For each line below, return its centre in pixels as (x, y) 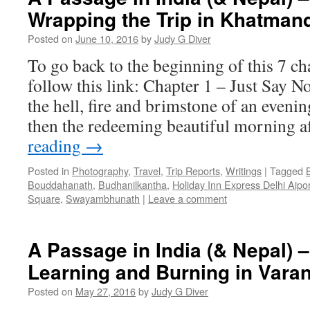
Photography (100, 171)
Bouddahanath (60, 184)
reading (56, 145)
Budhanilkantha (133, 184)
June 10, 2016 (107, 38)
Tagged (286, 171)
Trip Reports (193, 171)
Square (44, 198)
